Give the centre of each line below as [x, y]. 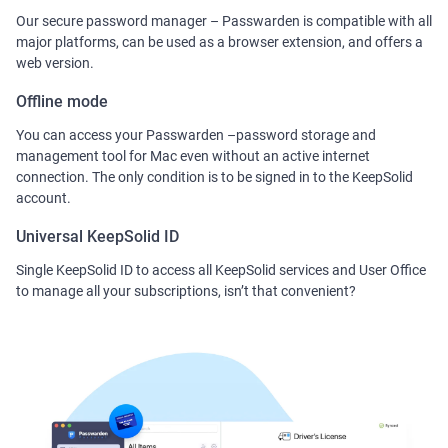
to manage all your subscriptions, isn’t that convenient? [186, 291]
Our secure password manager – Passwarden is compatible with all [224, 21]
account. [43, 198]
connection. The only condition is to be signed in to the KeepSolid [214, 177]
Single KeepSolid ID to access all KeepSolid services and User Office [221, 270]
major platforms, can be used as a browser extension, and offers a [219, 42]
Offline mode [62, 102]
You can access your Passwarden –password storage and [196, 135]
